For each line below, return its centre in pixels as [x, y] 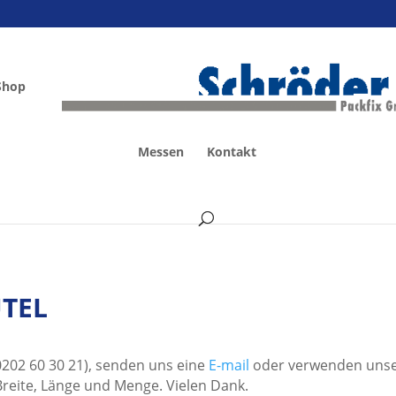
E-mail [229, 366]
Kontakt [232, 152]
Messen [161, 152]
